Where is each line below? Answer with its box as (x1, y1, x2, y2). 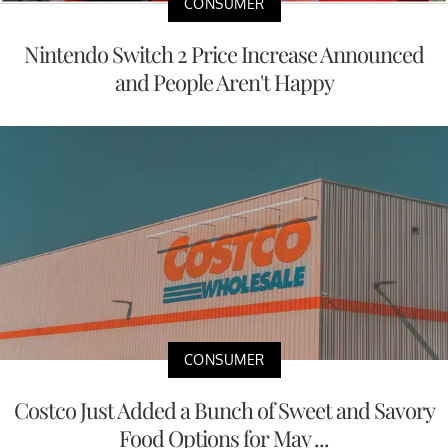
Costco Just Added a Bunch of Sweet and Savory (13, 395, 435, 426)
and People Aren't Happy (114, 66, 334, 97)
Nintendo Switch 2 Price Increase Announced (24, 38, 424, 69)
